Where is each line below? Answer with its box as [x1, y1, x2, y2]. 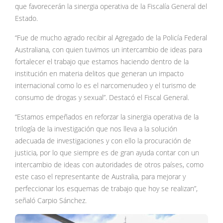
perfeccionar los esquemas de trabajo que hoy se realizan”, [15, 184, 198, 194]
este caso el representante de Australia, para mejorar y [15, 172, 186, 182]
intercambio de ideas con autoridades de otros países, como [15, 160, 204, 170]
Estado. [15, 14, 38, 23]
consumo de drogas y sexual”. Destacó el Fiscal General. [15, 93, 189, 103]
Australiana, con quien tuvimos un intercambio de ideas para [15, 45, 202, 55]
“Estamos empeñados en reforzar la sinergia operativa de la [15, 112, 199, 122]
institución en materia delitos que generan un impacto [15, 69, 184, 79]
